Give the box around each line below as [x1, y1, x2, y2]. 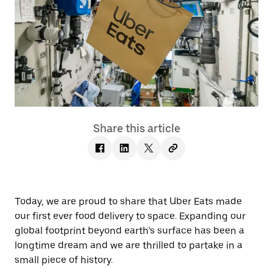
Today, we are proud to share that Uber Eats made [15, 195, 242, 207]
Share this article [93, 121, 180, 135]
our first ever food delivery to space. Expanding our [15, 210, 246, 222]
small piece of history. [15, 253, 113, 266]
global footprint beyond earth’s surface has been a [15, 224, 244, 236]
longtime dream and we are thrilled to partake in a [15, 239, 243, 251]
